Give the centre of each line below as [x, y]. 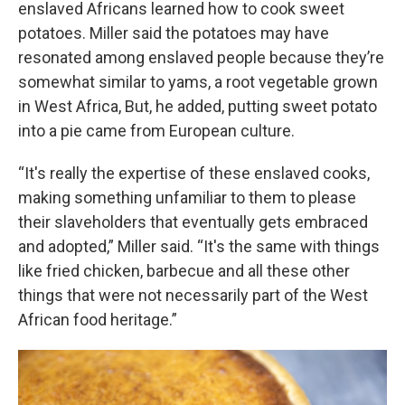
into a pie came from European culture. [156, 131]
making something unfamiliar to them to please [187, 198]
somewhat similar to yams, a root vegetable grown [198, 82]
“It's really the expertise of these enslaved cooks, [194, 174]
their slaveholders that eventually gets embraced [193, 222]
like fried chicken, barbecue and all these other [184, 271]
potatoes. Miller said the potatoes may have [174, 33]
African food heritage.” [98, 320]
